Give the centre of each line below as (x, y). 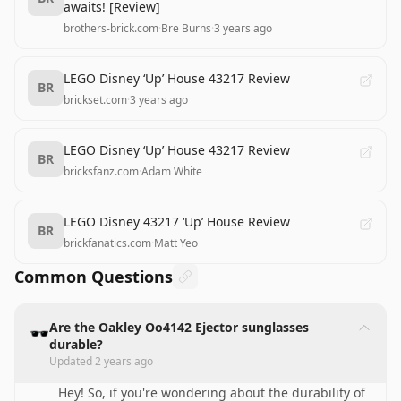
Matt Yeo (176, 243)
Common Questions (94, 277)
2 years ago (124, 361)
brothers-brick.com (111, 28)
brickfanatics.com (107, 243)
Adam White (172, 171)
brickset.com (95, 100)
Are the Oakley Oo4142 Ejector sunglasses (179, 327)
